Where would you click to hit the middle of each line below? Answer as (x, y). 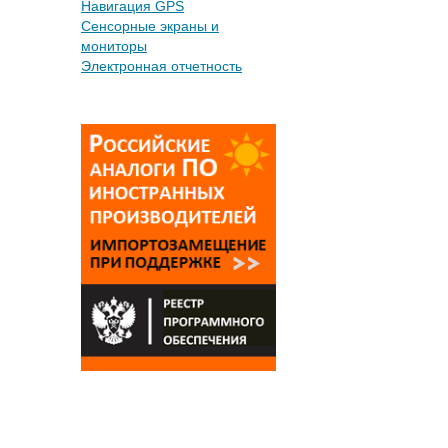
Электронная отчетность (161, 66)
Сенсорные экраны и (150, 26)
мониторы (114, 46)
